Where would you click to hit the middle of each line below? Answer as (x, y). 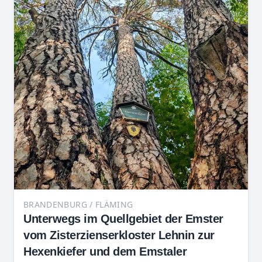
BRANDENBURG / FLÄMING (78, 204)
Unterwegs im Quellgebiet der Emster (123, 219)
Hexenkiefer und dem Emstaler (105, 251)
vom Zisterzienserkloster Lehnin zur (119, 235)
